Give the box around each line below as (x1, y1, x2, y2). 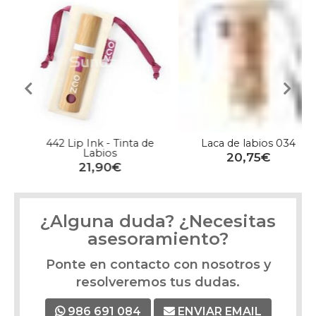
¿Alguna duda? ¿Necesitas (40, 211, 276, 232)
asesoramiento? (87, 229, 229, 250)
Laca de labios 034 (185, 137, 279, 150)
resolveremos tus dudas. (76, 274, 240, 291)
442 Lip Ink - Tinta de (30, 137, 138, 150)
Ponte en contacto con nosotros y (45, 257, 271, 273)
